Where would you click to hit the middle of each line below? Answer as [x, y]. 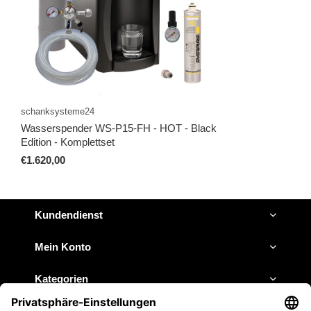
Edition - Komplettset [68, 142]
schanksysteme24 [58, 112]
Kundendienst [69, 215]
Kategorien [61, 279]
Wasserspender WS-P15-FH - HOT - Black [119, 128]
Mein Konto [63, 247]
